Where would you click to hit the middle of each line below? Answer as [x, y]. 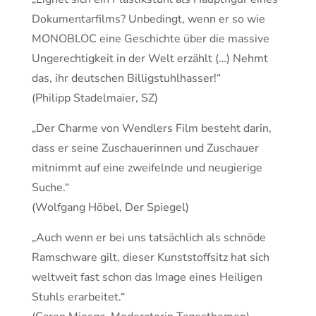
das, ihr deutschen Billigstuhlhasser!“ [126, 78]
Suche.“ [50, 188]
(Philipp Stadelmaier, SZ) [95, 98]
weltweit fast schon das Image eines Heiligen [147, 277]
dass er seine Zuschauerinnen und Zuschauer [145, 148]
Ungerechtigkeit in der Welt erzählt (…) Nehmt [150, 59]
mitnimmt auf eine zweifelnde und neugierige [147, 168]
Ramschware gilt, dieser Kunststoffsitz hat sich [151, 257]
